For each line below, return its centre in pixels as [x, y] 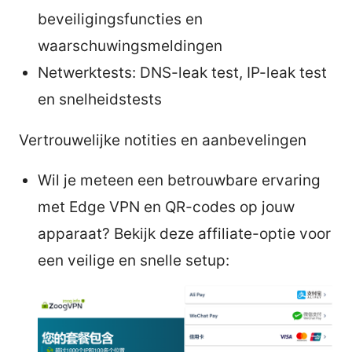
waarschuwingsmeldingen [130, 46]
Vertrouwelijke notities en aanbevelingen [163, 140]
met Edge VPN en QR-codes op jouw [166, 207]
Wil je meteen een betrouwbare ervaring [179, 180]
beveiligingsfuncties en [120, 19]
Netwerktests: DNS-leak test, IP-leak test [182, 72]
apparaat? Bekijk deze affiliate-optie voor [184, 233]
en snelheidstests [100, 99]
